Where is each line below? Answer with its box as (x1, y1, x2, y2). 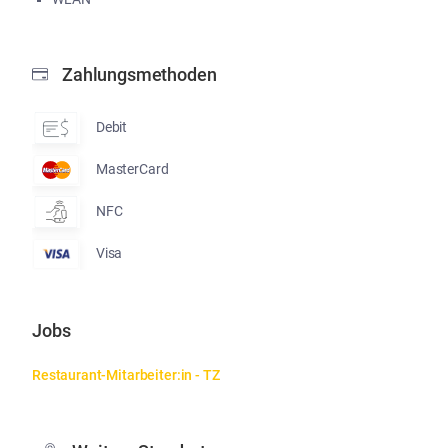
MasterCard (95, 161, 169, 178)
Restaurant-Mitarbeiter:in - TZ (32, 366, 220, 383)
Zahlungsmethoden (61, 64, 217, 85)
